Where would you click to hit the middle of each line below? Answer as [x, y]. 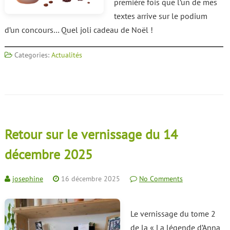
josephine [27, 179]
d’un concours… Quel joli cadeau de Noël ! [79, 30]
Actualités [66, 55]
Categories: [32, 55]
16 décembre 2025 [90, 179]
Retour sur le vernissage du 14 [91, 134]
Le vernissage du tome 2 [173, 214]
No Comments [161, 179]
